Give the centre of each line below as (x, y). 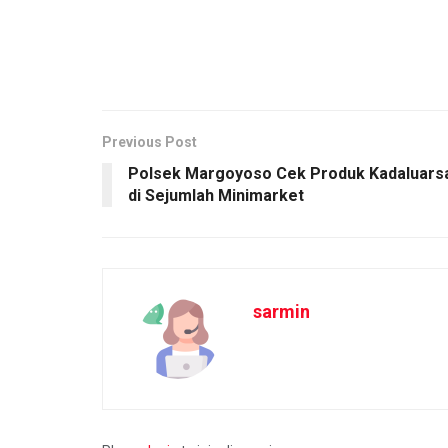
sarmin (281, 311)
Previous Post (149, 141)
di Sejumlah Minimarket (216, 195)
